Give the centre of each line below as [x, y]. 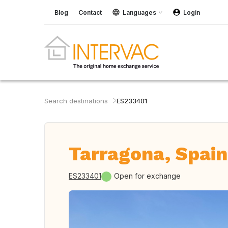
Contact [90, 12]
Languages [139, 12]
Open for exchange [147, 176]
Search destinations [76, 101]
